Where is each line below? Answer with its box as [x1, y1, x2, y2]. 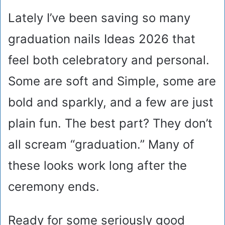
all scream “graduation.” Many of [8, 137, 194, 152]
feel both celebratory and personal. [8, 53, 209, 68]
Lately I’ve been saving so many [8, 11, 190, 26]
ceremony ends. [8, 179, 99, 194]
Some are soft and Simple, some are [8, 74, 216, 89]
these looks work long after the [8, 158, 187, 173]
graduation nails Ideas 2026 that [8, 32, 195, 47]
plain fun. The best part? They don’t [8, 116, 212, 131]
